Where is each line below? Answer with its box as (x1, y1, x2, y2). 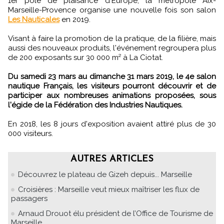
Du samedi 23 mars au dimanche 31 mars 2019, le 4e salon (8, 71, 216, 81)
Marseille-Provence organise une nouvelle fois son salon (8, 5, 216, 14)
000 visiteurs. (8, 128, 53, 138)
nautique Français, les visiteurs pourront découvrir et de (8, 81, 216, 90)
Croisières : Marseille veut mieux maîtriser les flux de (18, 184, 199, 194)
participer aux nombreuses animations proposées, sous (8, 90, 216, 100)
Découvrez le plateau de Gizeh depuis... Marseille (18, 169, 192, 179)
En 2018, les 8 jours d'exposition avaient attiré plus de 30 (8, 119, 216, 128)
